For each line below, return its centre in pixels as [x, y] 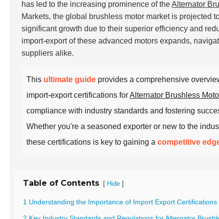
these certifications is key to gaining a [92, 142]
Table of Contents [61, 183]
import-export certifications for [78, 95]
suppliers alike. [48, 53]
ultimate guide [70, 79]
